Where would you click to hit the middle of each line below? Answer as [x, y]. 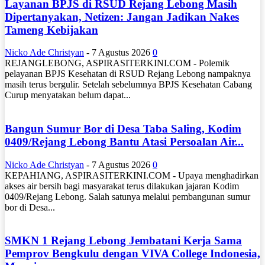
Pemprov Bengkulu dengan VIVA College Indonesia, [132, 254]
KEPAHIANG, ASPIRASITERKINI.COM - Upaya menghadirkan [132, 175]
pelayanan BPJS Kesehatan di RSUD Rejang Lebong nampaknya [128, 74]
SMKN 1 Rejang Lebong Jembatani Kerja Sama [123, 241]
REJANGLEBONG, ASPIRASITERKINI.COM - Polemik [117, 63]
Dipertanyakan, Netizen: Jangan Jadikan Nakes [122, 17]
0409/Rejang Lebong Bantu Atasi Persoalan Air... [124, 141]
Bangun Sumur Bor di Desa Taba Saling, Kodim [123, 128]
